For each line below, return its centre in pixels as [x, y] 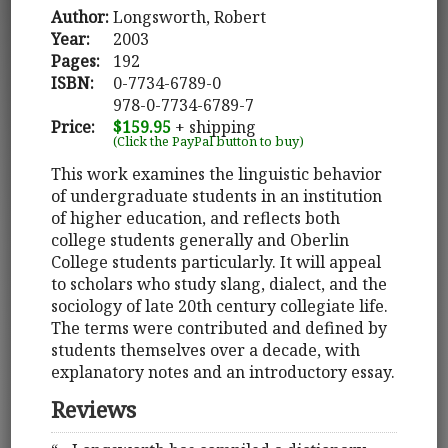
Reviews [94, 409]
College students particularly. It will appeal [216, 261]
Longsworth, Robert [190, 16]
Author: [80, 16]
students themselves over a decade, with [206, 349]
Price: [73, 126]
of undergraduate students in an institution [217, 195]
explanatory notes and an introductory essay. [223, 371]
